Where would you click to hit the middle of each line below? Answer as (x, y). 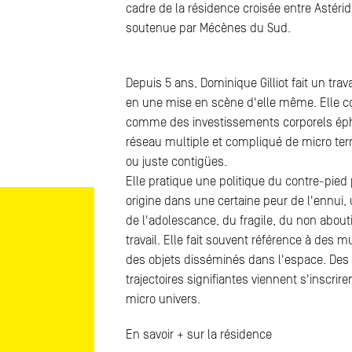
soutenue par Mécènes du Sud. (208, 28)
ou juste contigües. (176, 162)
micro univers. (163, 299)
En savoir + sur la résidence (200, 335)
